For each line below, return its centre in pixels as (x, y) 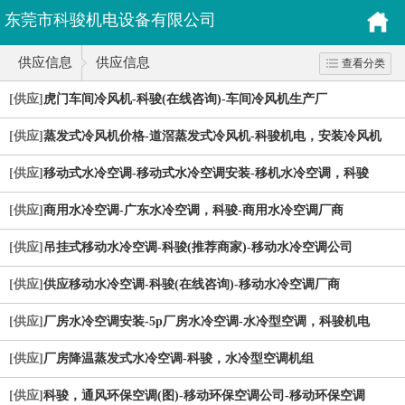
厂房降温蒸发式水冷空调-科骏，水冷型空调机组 (179, 358)
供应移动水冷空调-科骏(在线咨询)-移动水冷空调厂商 (192, 284)
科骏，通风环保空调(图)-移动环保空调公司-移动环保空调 (204, 396)
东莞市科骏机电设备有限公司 (110, 20)
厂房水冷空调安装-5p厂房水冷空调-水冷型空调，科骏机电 (207, 321)
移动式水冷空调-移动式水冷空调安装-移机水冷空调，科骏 (206, 173)
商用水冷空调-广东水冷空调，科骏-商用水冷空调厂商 (193, 210)
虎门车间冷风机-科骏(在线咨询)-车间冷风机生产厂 (185, 99)
